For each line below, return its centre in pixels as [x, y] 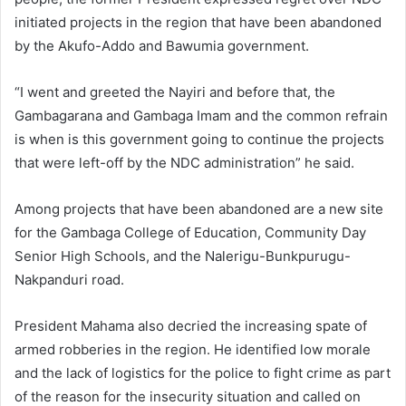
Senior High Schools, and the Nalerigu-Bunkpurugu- [183, 256]
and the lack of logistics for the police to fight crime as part [203, 372]
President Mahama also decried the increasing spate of [191, 325]
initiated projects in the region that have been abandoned [198, 22]
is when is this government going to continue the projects [199, 139]
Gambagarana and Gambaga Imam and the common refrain [201, 115]
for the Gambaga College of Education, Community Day [190, 232]
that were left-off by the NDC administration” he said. [184, 162]
